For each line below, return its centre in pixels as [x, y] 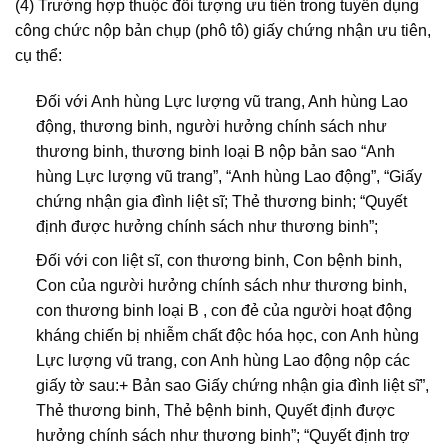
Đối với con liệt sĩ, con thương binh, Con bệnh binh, [218, 261]
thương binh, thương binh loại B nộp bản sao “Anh [215, 151]
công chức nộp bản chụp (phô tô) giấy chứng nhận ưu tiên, [223, 30]
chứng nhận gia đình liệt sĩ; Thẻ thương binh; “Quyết [221, 201]
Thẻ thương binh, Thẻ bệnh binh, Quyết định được [215, 411]
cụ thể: [38, 55]
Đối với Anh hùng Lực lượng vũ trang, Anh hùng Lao [221, 101]
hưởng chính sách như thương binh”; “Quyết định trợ [222, 436]
